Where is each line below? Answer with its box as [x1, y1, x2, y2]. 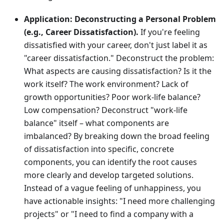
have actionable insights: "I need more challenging [24, 195, 215, 207]
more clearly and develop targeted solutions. [24, 169, 193, 181]
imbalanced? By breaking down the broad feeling [24, 130, 209, 142]
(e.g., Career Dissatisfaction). [24, 26, 138, 38]
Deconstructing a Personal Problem [74, 13, 216, 25]
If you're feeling [138, 26, 200, 38]
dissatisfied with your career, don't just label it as [24, 39, 207, 51]
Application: [24, 13, 72, 25]
